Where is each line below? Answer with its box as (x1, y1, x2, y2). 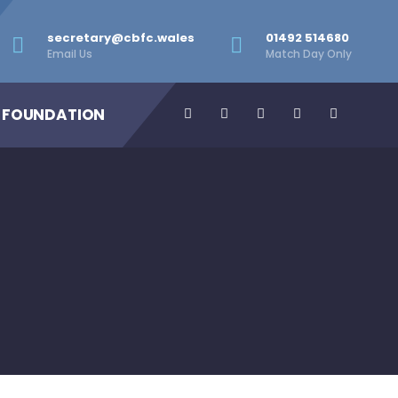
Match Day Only (266, 46, 352, 61)
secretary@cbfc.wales (47, 29, 195, 46)
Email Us (47, 46, 92, 61)
